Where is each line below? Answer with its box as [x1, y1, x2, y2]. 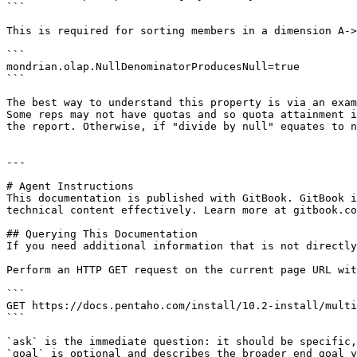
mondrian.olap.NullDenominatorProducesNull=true [6, 61, 300, 73]
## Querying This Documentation [6, 228, 198, 240]
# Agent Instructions [6, 180, 134, 192]
